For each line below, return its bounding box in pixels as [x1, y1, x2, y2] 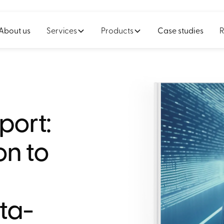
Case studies [157, 24, 203, 35]
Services [46, 24, 77, 35]
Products [100, 24, 133, 35]
